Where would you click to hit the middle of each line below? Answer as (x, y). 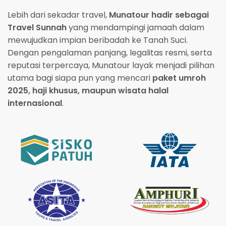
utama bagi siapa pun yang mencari (80, 78)
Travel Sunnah (37, 27)
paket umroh (179, 78)
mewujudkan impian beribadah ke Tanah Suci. (98, 40)
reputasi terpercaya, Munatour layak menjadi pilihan (111, 65)
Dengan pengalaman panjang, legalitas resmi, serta (110, 53)
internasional (35, 103)
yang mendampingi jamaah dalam (135, 27)
